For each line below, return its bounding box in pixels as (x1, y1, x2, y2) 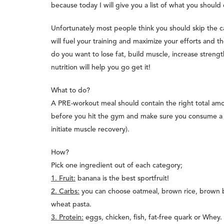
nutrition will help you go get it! (51, 64, 150, 71)
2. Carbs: (51, 188, 79, 195)
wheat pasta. (51, 201, 91, 208)
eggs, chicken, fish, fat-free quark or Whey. (83, 214, 222, 221)
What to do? (51, 87, 90, 94)
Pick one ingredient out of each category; (51, 162, 182, 169)
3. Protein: (51, 214, 83, 221)
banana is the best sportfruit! (75, 175, 169, 182)
